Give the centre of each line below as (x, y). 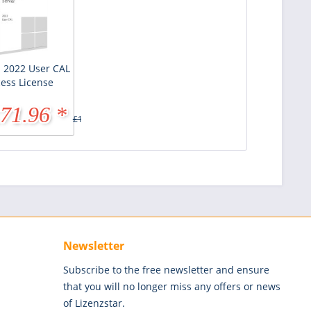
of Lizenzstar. (94, 303)
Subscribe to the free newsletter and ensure (166, 269)
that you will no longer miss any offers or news (172, 286)
